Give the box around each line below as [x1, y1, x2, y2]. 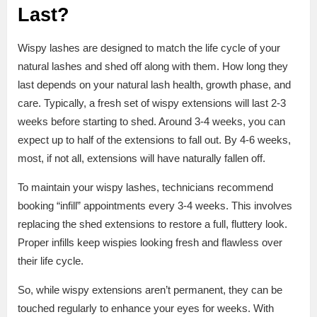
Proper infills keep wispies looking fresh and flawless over [18, 236, 282, 249]
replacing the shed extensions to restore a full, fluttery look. [18, 218, 287, 231]
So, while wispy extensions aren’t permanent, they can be [18, 284, 282, 296]
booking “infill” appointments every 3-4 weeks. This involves [18, 200, 292, 212]
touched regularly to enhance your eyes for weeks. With [18, 302, 274, 315]
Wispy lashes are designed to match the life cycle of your [18, 42, 280, 54]
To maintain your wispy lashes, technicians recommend [18, 181, 273, 194]
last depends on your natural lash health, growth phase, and [18, 79, 291, 91]
